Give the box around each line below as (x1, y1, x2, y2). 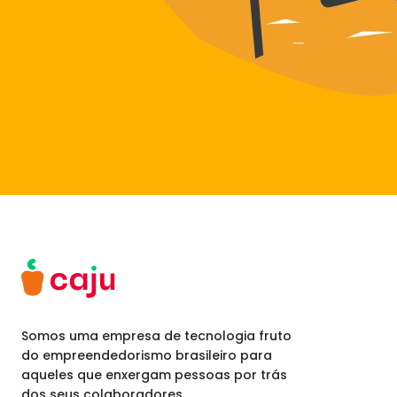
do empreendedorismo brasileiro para (21, 346, 272, 365)
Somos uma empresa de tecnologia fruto (21, 327, 292, 346)
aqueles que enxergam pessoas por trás (21, 366, 287, 385)
